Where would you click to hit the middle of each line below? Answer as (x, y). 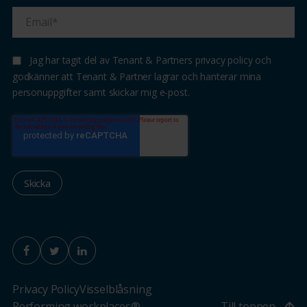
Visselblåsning (115, 290)
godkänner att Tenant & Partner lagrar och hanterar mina (137, 76)
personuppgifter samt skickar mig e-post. (101, 93)
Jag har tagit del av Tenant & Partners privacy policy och (150, 60)
